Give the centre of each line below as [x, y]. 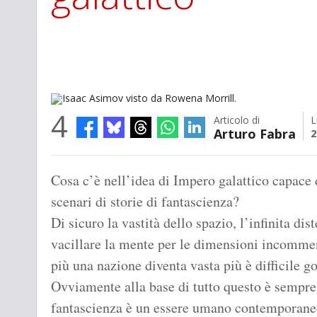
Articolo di [237, 120]
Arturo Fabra [255, 134]
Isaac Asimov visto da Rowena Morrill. [130, 163]
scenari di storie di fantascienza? [145, 202]
